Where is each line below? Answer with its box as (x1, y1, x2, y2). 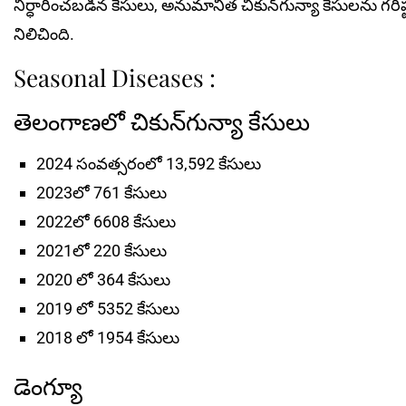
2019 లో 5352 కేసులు (36, 299, 179, 319)
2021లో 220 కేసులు (36, 241, 167, 261)
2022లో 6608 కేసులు (36, 212, 176, 232)
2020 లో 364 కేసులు (36, 270, 170, 290)
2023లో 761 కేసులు (36, 183, 167, 203)
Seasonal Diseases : (14, 62, 216, 94)
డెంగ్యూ (14, 370, 82, 402)
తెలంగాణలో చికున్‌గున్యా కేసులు (14, 105, 310, 138)
